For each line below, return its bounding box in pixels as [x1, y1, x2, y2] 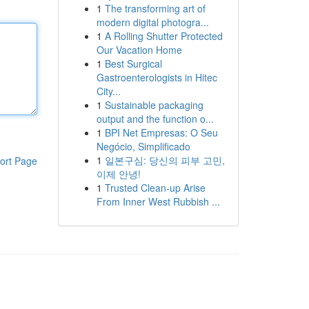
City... [96, 84, 121, 98]
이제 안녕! [96, 167, 141, 181]
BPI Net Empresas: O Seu [104, 126, 218, 139]
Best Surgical [104, 57, 162, 70]
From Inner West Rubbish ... [96, 195, 220, 208]
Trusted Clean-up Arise [104, 181, 206, 195]
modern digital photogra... [96, 15, 209, 29]
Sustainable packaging [104, 98, 203, 112]
